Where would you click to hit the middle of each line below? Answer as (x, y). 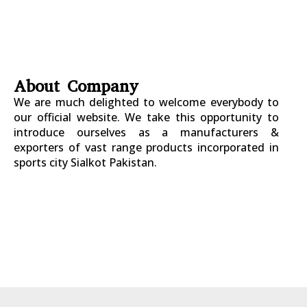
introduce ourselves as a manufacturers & (146, 132)
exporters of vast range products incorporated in (146, 147)
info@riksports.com (101, 243)
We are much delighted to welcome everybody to (146, 102)
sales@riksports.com (103, 258)
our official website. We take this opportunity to (146, 117)
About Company (76, 86)
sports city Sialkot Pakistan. (86, 162)
